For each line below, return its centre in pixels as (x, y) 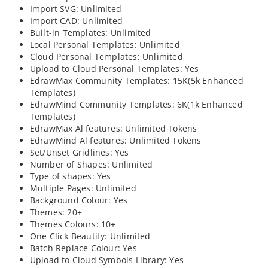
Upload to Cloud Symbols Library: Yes (107, 260)
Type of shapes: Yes (70, 176)
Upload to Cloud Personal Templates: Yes (114, 69)
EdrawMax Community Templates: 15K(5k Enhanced (136, 81)
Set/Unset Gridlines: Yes (79, 153)
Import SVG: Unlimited (76, 9)
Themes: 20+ (56, 212)
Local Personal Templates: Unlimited (105, 45)
